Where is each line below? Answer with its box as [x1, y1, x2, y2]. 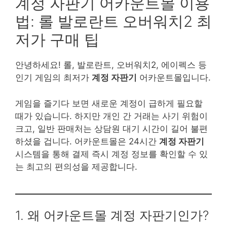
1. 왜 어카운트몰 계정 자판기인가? [15, 208, 209, 223]
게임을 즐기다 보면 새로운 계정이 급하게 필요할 [15, 98, 203, 108]
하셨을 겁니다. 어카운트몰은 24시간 [15, 136, 159, 146]
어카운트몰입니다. [137, 72, 211, 83]
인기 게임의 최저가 [15, 72, 92, 83]
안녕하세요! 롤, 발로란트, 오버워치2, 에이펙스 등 [15, 60, 207, 70]
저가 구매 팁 [15, 30, 99, 49]
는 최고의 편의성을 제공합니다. [15, 161, 137, 172]
